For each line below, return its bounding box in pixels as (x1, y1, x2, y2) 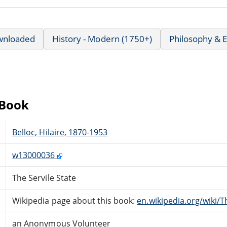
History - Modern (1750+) (52, 32, 152, 45)
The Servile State (12, 172, 76, 183)
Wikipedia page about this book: (12, 195, 137, 206)
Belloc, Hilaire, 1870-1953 (12, 126, 108, 138)
